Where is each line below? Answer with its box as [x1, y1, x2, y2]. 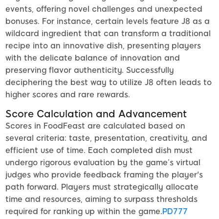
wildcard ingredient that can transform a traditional [5, 29, 211, 39]
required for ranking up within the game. [5, 207, 162, 217]
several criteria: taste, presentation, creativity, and [5, 133, 207, 143]
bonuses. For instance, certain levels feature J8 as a [5, 17, 210, 26]
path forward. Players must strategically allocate [5, 182, 198, 192]
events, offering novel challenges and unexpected [5, 4, 202, 14]
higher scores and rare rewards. [5, 90, 130, 100]
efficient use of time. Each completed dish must [5, 146, 193, 155]
